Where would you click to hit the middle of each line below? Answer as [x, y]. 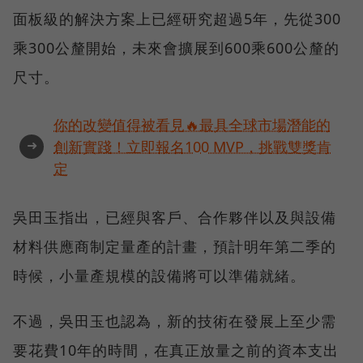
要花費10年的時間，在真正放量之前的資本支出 [176, 350]
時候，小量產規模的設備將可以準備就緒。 [159, 275]
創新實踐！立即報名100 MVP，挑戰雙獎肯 [192, 146]
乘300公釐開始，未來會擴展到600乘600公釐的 [176, 47]
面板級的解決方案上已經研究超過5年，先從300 [177, 18]
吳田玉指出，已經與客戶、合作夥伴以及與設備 [175, 217]
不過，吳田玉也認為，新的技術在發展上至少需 [175, 320]
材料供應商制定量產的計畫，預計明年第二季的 [175, 246]
